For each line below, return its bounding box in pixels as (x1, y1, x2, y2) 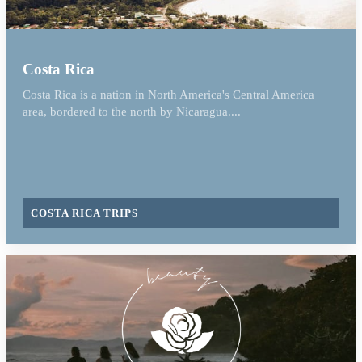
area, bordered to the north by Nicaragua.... (23, 104, 241, 118)
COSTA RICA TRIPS (31, 206, 138, 219)
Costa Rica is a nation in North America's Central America (23, 87, 314, 101)
